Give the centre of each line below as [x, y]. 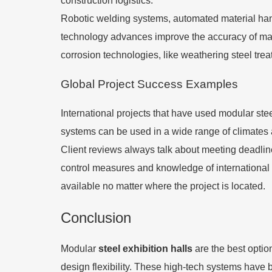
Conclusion [96, 218]
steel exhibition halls [147, 249]
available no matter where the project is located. [163, 186]
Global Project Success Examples [149, 84]
